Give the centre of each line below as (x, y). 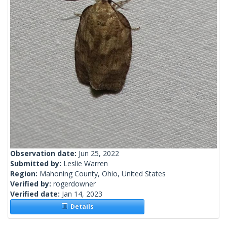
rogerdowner (74, 184)
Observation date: (44, 154)
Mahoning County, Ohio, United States (103, 174)
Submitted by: (37, 164)
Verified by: (32, 184)
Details (80, 207)
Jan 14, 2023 (82, 194)
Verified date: (36, 194)
